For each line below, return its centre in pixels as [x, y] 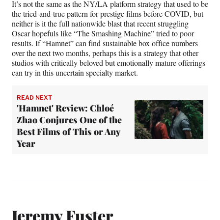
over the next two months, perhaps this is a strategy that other [105, 53]
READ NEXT [34, 97]
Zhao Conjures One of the [69, 120]
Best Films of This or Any [69, 131]
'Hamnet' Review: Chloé [65, 108]
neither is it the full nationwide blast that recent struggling [100, 23]
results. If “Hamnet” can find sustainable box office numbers [105, 43]
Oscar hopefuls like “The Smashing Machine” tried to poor [103, 33]
